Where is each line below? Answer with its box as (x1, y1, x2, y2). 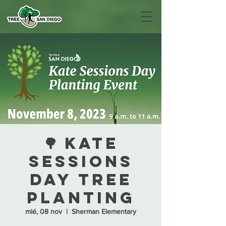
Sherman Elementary (72, 207, 136, 215)
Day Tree (29, 169, 132, 190)
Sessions (28, 151, 133, 172)
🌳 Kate (43, 133, 119, 153)
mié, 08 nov (25, 207, 62, 215)
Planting (26, 188, 135, 208)
